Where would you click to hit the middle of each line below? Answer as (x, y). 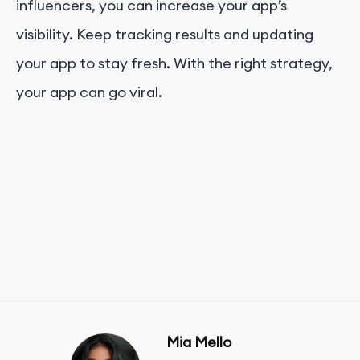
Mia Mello (199, 342)
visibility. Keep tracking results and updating (165, 34)
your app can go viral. (89, 92)
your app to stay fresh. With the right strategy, (174, 63)
